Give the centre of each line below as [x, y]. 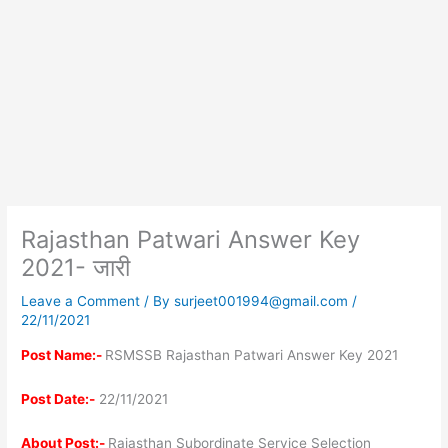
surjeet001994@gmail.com [263, 301]
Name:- [78, 355]
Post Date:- [58, 398]
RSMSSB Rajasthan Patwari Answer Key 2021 [252, 355]
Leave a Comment [81, 301]
